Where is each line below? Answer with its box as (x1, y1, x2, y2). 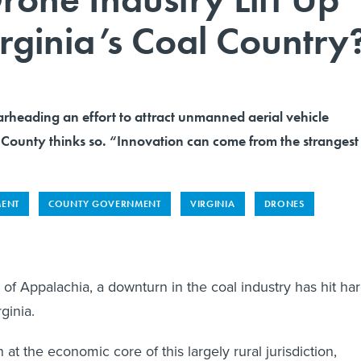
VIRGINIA (189, 197, 235, 210)
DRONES (263, 197, 305, 210)
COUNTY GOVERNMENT (48, 197, 161, 210)
